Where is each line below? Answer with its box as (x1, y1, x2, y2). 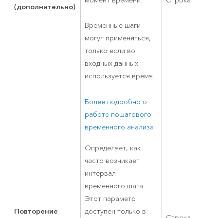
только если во (85, 46, 136, 56)
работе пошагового (85, 109, 152, 119)
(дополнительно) (14, 2, 76, 12)
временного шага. (85, 182, 145, 191)
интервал (85, 169, 116, 179)
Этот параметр (85, 194, 136, 204)
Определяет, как (85, 144, 141, 153)
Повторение (14, 206, 58, 216)
